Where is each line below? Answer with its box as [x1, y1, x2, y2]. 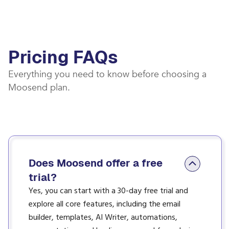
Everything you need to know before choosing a [8, 68, 207, 81]
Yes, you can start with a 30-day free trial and [29, 185, 188, 198]
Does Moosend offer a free [29, 157, 163, 169]
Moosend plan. [8, 81, 70, 94]
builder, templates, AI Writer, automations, [29, 211, 177, 224]
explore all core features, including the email [29, 198, 180, 211]
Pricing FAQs [8, 48, 118, 67]
